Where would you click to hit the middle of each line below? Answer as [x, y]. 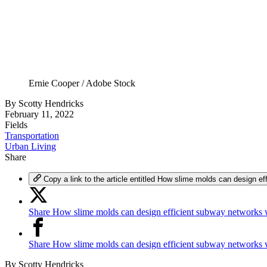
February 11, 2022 [39, 114]
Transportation [32, 136]
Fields [16, 125]
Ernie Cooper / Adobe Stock [82, 83]
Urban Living [30, 147]
